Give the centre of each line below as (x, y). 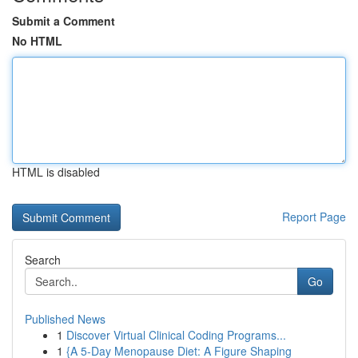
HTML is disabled (56, 172)
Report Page (314, 217)
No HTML (37, 41)
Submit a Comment (64, 21)
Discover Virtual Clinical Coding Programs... (176, 335)
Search (43, 260)
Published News (65, 319)
